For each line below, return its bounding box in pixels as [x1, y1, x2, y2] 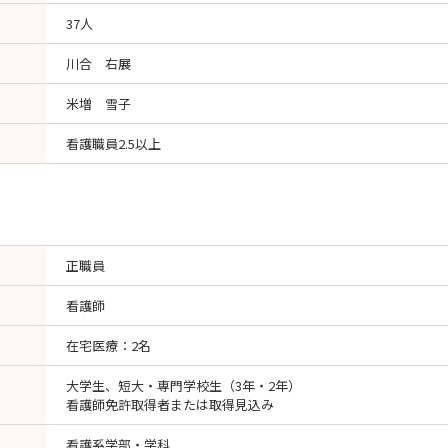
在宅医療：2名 [66, 336, 151, 355]
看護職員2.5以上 [66, 134, 161, 153]
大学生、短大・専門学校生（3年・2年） [66, 376, 301, 395]
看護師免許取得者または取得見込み [66, 395, 274, 414]
